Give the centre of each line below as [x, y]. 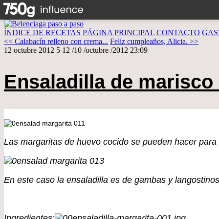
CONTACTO [178, 33]
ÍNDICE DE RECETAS [42, 33]
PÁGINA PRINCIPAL [119, 33]
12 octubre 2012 [29, 50]
